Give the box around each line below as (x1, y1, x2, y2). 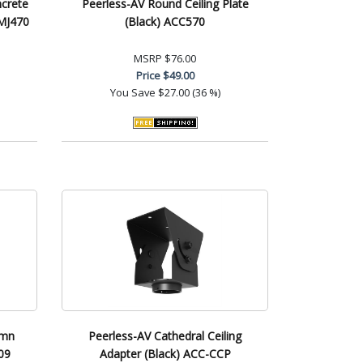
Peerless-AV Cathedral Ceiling (88, 327, 241, 344)
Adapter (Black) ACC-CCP (99, 345, 231, 361)
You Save (109, 84, 156, 100)
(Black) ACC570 (125, 13, 205, 29)
